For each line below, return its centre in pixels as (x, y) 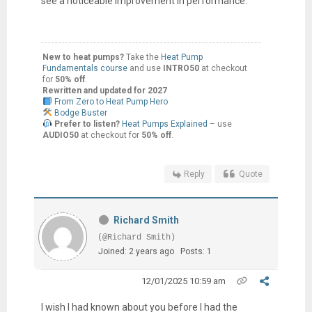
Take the (142, 57)
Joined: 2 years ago (136, 251)
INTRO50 (181, 68)
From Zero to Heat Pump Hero (111, 101)
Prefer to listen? (87, 124)
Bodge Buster (80, 112)
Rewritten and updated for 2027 (104, 90)
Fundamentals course (86, 68)
